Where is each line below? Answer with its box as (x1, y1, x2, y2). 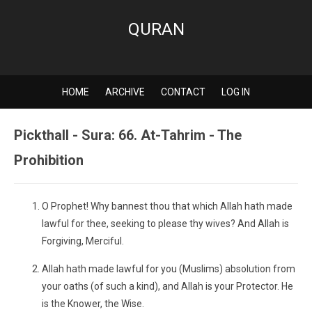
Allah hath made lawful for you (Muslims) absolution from (42, 263, 295, 274)
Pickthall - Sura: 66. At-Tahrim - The (14, 127, 242, 143)
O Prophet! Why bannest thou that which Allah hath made (42, 201, 292, 212)
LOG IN (221, 86, 250, 97)
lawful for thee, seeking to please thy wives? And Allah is (42, 218, 289, 229)
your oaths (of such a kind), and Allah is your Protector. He (42, 281, 293, 292)
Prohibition (14, 152, 84, 169)
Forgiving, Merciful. (42, 235, 124, 247)
